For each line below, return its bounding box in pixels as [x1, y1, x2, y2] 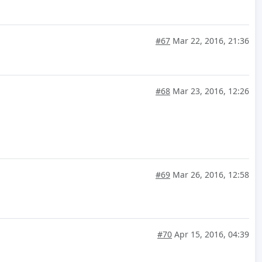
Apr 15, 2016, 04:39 [172, 228, 249, 240]
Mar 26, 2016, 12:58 [170, 168, 249, 180]
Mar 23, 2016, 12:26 [170, 85, 249, 96]
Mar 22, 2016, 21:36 [170, 35, 249, 46]
